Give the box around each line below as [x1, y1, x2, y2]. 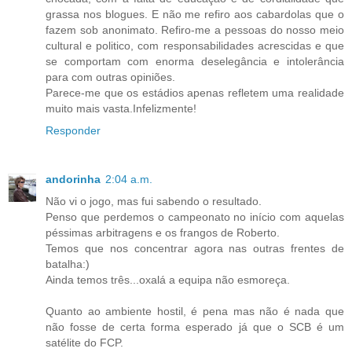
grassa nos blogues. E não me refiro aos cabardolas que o [46, 8, 344, 21]
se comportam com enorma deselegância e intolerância [46, 55, 344, 68]
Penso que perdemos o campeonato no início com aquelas [46, 211, 344, 224]
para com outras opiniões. [46, 71, 175, 84]
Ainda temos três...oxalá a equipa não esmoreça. [46, 273, 290, 287]
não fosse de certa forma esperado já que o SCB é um [46, 321, 344, 334]
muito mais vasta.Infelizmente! [46, 102, 196, 115]
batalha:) [46, 258, 90, 271]
